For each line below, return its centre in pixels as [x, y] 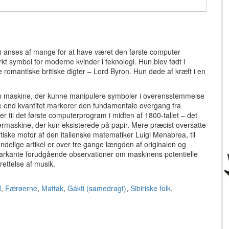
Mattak [52, 188]
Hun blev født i [162, 61]
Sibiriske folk [151, 188]
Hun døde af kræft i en [169, 71]
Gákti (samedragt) [97, 188]
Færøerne [21, 188]
